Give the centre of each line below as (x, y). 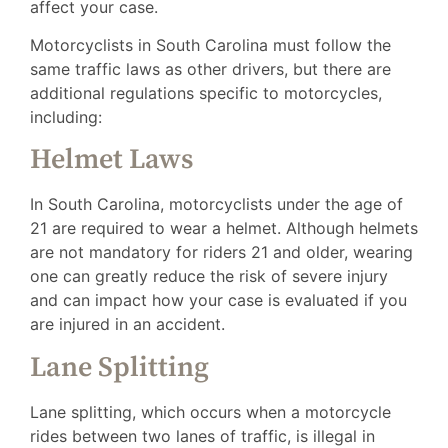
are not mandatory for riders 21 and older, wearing (221, 252)
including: (66, 116)
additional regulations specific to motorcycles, (206, 92)
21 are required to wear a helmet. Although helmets (224, 228)
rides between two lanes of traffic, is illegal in (202, 435)
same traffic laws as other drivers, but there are (210, 68)
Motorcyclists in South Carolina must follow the (210, 44)
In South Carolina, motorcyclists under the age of (216, 204)
